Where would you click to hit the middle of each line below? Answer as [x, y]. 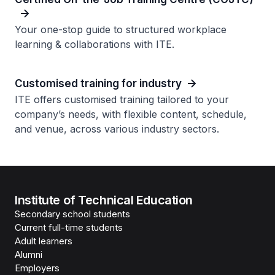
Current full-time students [69, 227]
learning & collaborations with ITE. [95, 44]
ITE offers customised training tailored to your [122, 99]
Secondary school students [72, 214]
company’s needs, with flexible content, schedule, [131, 114]
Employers [37, 268]
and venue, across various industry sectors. [117, 129]
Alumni [29, 254]
